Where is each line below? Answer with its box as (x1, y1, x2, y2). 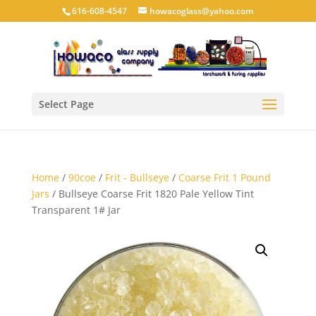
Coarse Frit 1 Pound (178, 171, 271, 184)
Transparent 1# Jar (31, 203, 121, 217)
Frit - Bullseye (104, 171, 169, 184)
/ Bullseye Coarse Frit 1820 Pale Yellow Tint (49, 187, 254, 200)
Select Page (38, 97, 94, 111)
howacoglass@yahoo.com (150, 5, 254, 17)
